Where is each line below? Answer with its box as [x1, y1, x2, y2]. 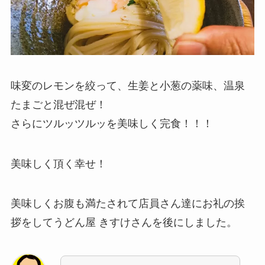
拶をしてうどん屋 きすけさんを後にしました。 [10, 216, 237, 229]
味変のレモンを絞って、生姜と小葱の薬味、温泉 [10, 79, 245, 92]
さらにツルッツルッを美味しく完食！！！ [10, 117, 213, 130]
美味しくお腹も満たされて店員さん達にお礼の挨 [10, 198, 245, 210]
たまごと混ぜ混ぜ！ [10, 98, 106, 111]
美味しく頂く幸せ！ [10, 157, 106, 170]
